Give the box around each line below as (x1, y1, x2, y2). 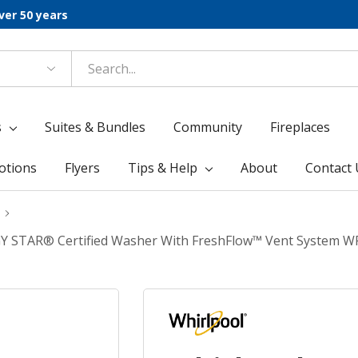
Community (173, 118, 243, 136)
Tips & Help (127, 159, 197, 177)
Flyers (64, 159, 100, 177)
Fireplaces (270, 118, 331, 136)
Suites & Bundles (45, 118, 146, 136)
